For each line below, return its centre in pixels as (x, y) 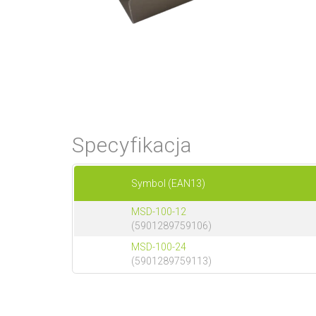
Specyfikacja (132, 145)
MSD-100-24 (159, 247)
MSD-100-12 (159, 212)
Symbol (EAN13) (168, 184)
